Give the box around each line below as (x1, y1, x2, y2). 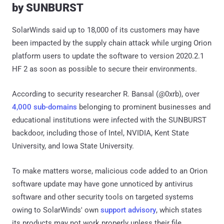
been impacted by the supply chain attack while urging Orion (12, 38, 211, 48)
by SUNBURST (12, 1, 83, 14)
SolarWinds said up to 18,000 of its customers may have (12, 25, 199, 35)
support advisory (100, 205, 156, 215)
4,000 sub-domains (12, 102, 77, 112)
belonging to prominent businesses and (77, 102, 210, 112)
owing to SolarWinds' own (12, 205, 100, 215)
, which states (156, 205, 202, 215)
